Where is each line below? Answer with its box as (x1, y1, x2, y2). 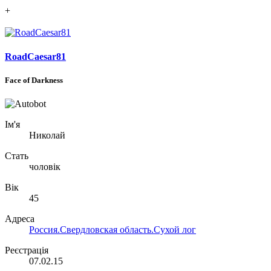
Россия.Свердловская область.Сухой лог (29, 224, 196, 235)
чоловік (29, 161, 60, 172)
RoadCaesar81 (5, 51, 66, 62)
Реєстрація (5, 244, 48, 255)
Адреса (5, 213, 34, 224)
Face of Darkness (5, 75, 63, 85)
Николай (29, 129, 65, 140)
